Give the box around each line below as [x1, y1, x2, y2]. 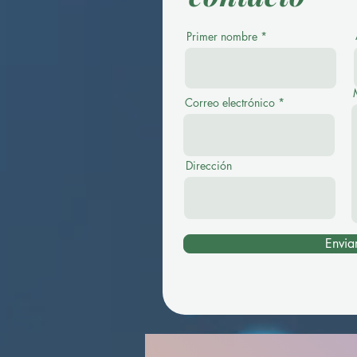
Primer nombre [186, 29, 257, 44]
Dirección [186, 158, 232, 173]
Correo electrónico [185, 95, 275, 110]
